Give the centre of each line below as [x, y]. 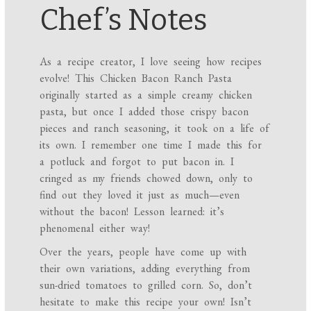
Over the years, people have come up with [143, 252]
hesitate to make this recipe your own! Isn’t [146, 302]
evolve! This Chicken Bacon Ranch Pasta [136, 78]
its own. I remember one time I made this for [151, 145]
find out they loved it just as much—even [140, 195]
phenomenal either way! [95, 228]
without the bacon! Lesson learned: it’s [132, 212]
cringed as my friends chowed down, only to [146, 178]
